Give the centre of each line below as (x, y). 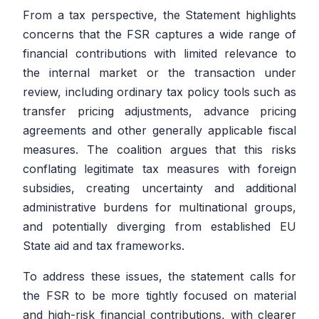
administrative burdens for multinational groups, (159, 208)
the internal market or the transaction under (159, 73)
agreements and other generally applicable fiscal (159, 131)
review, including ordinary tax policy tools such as (159, 92)
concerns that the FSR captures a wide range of (159, 35)
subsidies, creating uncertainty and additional (159, 188)
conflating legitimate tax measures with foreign (159, 169)
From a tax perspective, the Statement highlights (159, 15)
